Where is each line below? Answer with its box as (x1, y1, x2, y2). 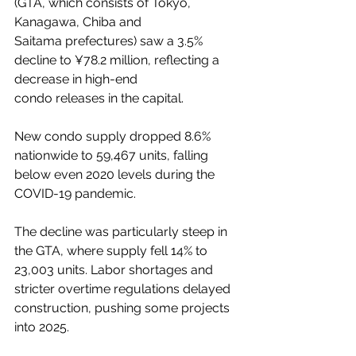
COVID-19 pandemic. (14, 186, 136, 201)
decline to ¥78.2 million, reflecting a (14, 52, 222, 68)
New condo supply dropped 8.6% (14, 129, 214, 144)
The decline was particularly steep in (14, 224, 230, 239)
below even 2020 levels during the (14, 167, 218, 182)
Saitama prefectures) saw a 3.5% (14, 33, 206, 48)
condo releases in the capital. (14, 91, 184, 106)
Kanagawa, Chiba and (14, 14, 145, 29)
